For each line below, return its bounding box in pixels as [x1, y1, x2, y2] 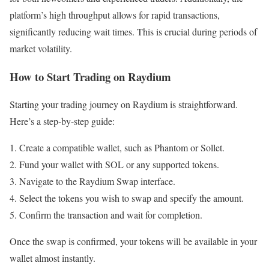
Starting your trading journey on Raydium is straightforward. [10, 98, 238, 111]
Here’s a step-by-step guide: [10, 115, 115, 128]
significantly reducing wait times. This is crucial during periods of [10, 25, 257, 38]
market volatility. [10, 41, 72, 55]
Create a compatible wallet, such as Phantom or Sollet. [19, 141, 225, 154]
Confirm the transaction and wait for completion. [19, 208, 202, 222]
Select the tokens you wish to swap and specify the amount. [19, 192, 244, 205]
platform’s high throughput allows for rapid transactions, [10, 8, 220, 21]
